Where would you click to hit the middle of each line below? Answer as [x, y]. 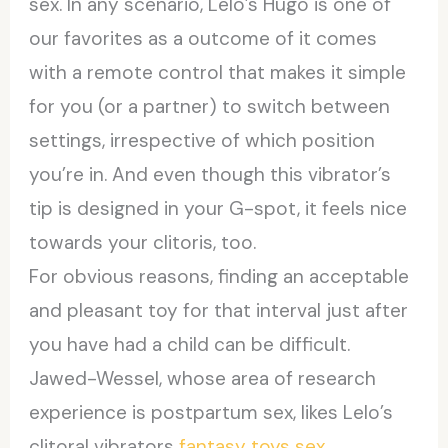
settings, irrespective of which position [202, 140]
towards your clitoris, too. [143, 242]
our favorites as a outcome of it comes [203, 38]
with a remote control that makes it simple [218, 72]
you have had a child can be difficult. [190, 344]
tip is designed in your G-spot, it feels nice [218, 208]
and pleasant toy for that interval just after [219, 310]
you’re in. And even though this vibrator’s [210, 174]
